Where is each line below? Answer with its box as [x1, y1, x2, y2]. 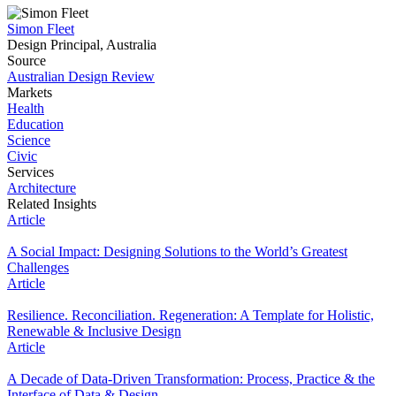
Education [7, 116, 64, 132]
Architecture [7, 179, 76, 195]
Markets [7, 84, 52, 100]
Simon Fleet [7, 20, 74, 36]
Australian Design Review [7, 68, 155, 84]
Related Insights [7, 195, 96, 211]
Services [7, 164, 54, 179]
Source [7, 52, 46, 68]
